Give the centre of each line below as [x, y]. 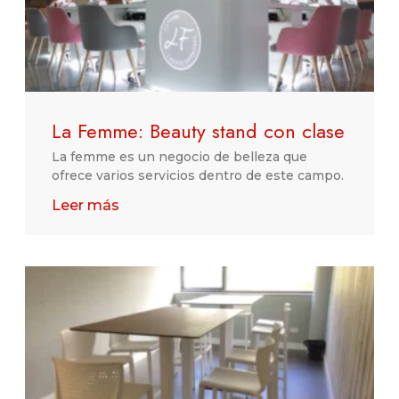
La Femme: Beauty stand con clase [198, 131]
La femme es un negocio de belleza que [179, 157]
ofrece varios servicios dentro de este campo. [198, 176]
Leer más [85, 206]
